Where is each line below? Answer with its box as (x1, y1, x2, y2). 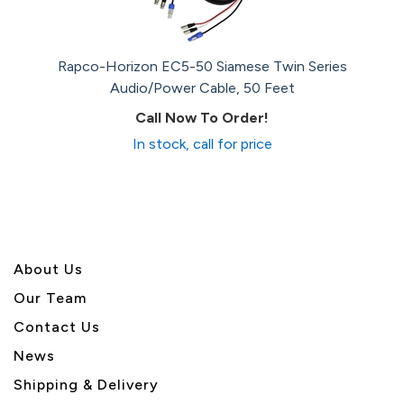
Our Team (14, 289, 87, 307)
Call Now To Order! (135, 109, 269, 126)
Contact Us (14, 318, 100, 335)
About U (14, 261, 75, 278)
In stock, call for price (132, 135, 272, 152)
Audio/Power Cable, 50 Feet (109, 79, 295, 96)
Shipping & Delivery (14, 376, 159, 393)
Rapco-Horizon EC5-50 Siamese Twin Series (57, 58, 347, 75)
